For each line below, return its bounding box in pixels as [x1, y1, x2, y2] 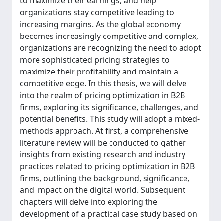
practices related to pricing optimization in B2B [20, 161, 195, 172]
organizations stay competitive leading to [20, 7, 174, 18]
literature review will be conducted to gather [20, 137, 186, 148]
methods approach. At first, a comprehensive [20, 125, 188, 136]
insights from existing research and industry [20, 149, 185, 160]
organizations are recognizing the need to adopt [20, 42, 201, 53]
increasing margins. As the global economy [20, 19, 181, 30]
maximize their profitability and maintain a [20, 66, 178, 77]
